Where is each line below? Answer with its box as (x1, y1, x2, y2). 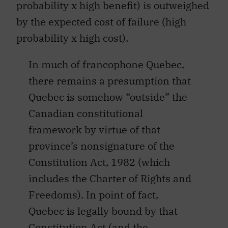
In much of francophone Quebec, (28, 58, 184, 72)
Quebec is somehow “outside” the (28, 90, 187, 104)
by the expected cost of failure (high (16, 15, 186, 29)
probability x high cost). (16, 31, 128, 45)
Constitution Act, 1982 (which (28, 155, 170, 169)
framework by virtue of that (28, 123, 160, 137)
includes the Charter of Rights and (28, 172, 191, 186)
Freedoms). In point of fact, (28, 188, 158, 202)
